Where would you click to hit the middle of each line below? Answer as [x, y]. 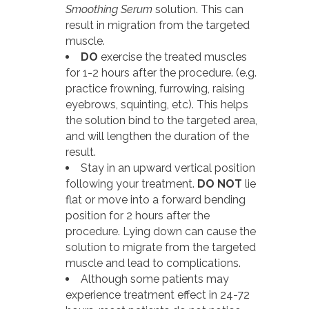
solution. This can [198, 9]
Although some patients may [155, 279]
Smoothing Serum [109, 9]
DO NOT [220, 183]
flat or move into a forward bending [156, 199]
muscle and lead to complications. [153, 263]
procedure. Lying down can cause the [161, 231]
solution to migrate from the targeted [161, 247]
